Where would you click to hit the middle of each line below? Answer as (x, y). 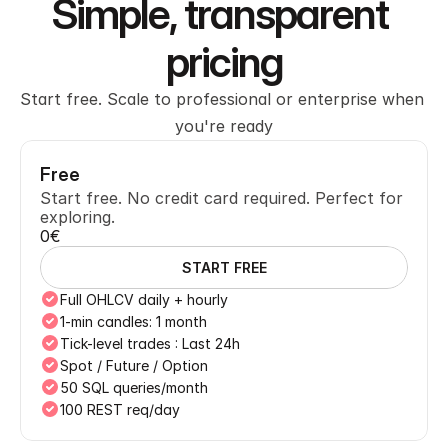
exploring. (77, 217)
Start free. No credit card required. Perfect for (221, 198)
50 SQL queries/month (134, 387)
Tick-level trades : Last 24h (150, 343)
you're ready (224, 126)
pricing (224, 61)
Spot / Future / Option (134, 365)
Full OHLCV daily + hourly (144, 299)
